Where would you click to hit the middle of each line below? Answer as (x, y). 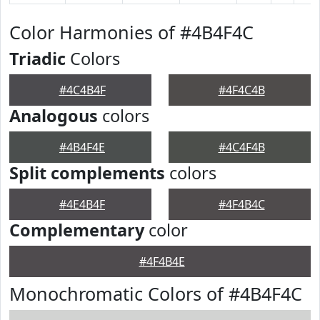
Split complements (87, 173)
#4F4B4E (162, 261)
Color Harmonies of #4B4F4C (131, 32)
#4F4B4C (241, 204)
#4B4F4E (82, 147)
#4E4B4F (82, 204)
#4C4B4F (82, 90)
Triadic (37, 59)
